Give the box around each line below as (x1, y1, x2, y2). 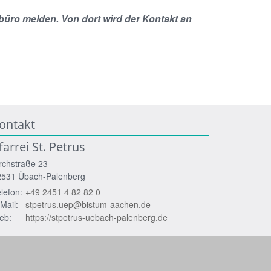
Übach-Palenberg (18, 170, 85, 182)
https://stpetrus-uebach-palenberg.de (25, 211, 168, 223)
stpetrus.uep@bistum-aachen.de (25, 198, 151, 211)
